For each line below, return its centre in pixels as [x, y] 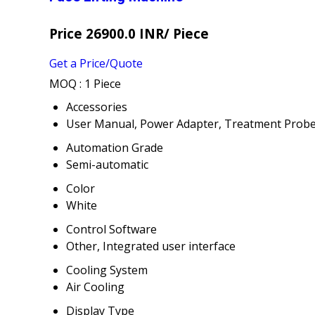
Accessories [97, 107]
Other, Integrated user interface [151, 246]
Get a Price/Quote [96, 64]
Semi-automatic [107, 165]
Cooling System [107, 270]
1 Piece [103, 84]
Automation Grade [115, 148]
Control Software [111, 230]
